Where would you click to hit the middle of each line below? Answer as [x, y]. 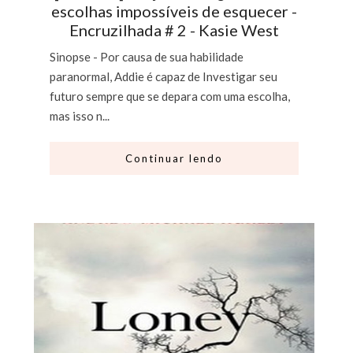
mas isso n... [80, 115]
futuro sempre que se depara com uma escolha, [170, 96]
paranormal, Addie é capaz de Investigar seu [164, 76]
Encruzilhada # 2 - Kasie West [175, 30]
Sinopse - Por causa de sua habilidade [147, 56]
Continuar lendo [175, 158]
